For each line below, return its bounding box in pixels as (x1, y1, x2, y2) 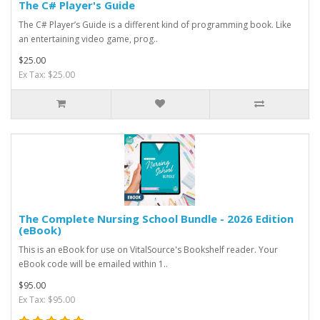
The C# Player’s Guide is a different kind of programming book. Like (19, 18, 291, 31)
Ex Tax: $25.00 (19, 68, 75, 81)
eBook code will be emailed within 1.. (19, 257, 168, 270)
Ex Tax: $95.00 (19, 293, 75, 306)
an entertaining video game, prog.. (19, 32, 158, 45)
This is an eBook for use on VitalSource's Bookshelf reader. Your (19, 243, 278, 256)
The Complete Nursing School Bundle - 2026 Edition (19, 211, 294, 226)
